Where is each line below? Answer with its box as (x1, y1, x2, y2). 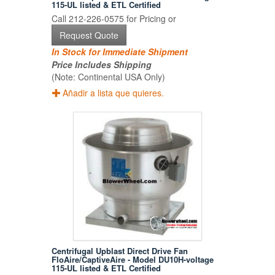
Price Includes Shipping (52, 58, 152, 71)
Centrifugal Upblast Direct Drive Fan (52, 245, 188, 257)
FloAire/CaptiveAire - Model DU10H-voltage (52, 254, 214, 266)
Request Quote (60, 29, 119, 42)
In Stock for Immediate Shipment (52, 45, 188, 58)
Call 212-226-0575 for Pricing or (52, 12, 177, 25)
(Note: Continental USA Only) (52, 71, 166, 83)
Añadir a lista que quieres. (63, 87, 165, 99)
